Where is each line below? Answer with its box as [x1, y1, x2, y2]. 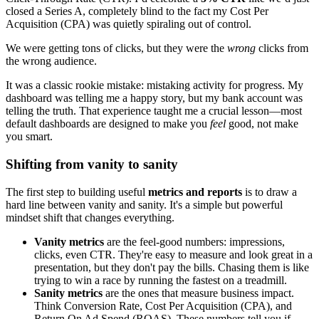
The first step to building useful [6, 185, 148, 198]
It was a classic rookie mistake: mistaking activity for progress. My [6, 79, 303, 92]
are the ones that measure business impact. [103, 286, 294, 299]
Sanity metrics [34, 286, 103, 299]
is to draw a [242, 185, 297, 198]
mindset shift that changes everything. [6, 211, 174, 224]
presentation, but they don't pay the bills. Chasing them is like [34, 261, 309, 273]
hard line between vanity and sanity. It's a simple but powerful [6, 198, 283, 211]
